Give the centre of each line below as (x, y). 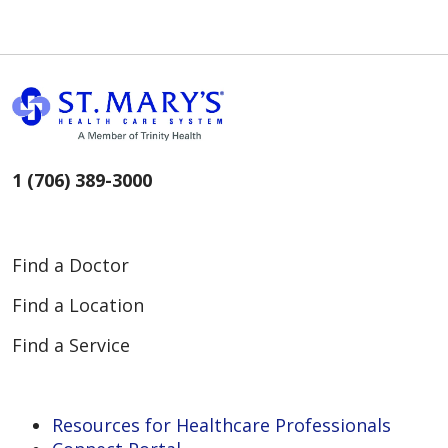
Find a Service (71, 344)
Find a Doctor (70, 264)
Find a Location (78, 304)
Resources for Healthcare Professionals (221, 424)
